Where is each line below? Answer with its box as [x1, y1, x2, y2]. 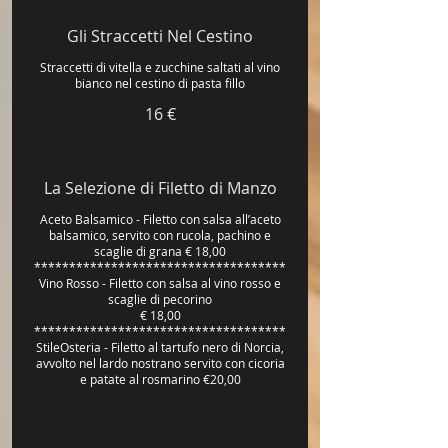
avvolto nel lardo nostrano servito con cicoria [35, 355, 285, 371]
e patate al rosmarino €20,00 [79, 371, 241, 387]
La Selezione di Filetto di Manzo [43, 177, 277, 199]
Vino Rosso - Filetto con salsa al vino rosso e [39, 275, 281, 291]
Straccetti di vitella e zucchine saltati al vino [40, 59, 280, 75]
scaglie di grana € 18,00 [94, 243, 226, 259]
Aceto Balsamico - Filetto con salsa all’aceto [39, 211, 281, 227]
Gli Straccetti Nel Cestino [67, 25, 253, 47]
